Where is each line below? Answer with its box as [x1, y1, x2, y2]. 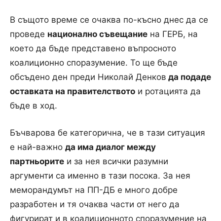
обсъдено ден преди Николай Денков [10, 72, 166, 82]
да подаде [166, 72, 211, 82]
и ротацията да [135, 86, 201, 97]
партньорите [10, 156, 64, 167]
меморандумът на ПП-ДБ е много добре [10, 185, 178, 195]
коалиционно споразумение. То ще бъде [10, 58, 178, 68]
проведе [10, 29, 47, 39]
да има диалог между [65, 142, 156, 152]
